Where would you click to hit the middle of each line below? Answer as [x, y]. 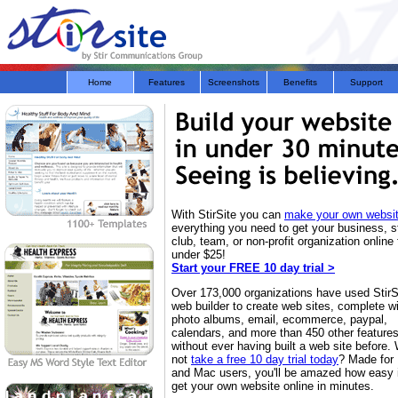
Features [167, 82]
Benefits [300, 82]
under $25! [199, 255]
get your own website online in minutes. [273, 386]
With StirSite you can [228, 215]
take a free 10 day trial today [265, 359]
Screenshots [233, 82]
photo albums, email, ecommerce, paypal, [279, 319]
